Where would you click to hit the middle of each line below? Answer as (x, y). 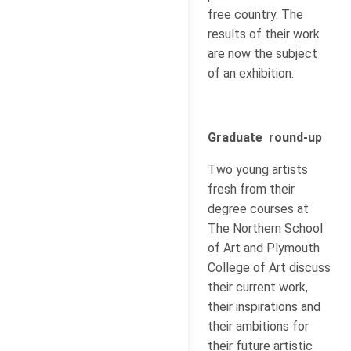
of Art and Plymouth (264, 248)
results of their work (264, 34)
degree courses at (258, 208)
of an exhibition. (251, 73)
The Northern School (265, 228)
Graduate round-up (265, 137)
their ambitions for (258, 326)
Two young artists (258, 169)
